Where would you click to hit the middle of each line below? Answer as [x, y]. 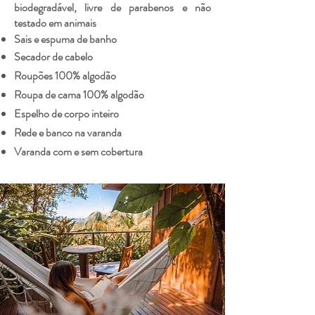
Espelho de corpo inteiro [66, 114]
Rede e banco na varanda [68, 133]
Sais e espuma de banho [65, 39]
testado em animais [55, 23]
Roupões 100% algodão [65, 76]
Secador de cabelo [53, 57]
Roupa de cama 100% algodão [79, 95]
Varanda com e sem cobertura [78, 152]
